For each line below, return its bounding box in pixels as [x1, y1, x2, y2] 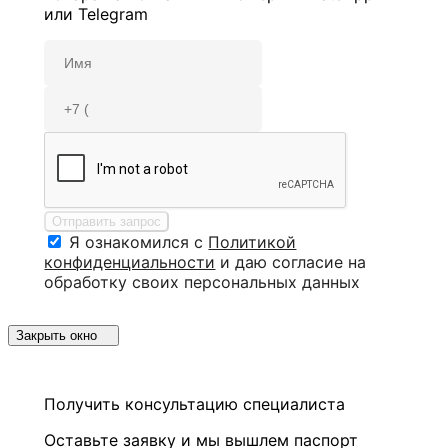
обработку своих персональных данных [44, 271, 361, 292]
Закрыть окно [16, 327, 97, 343]
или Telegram [44, 3, 149, 24]
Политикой [208, 231, 297, 252]
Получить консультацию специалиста [44, 393, 346, 414]
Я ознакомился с [69, 231, 209, 252]
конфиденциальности [44, 251, 216, 272]
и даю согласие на [215, 251, 367, 272]
